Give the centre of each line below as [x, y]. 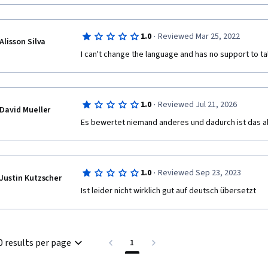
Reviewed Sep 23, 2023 [199, 173]
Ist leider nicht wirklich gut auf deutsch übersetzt [168, 191]
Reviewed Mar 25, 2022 [199, 36]
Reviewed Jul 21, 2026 [197, 105]
